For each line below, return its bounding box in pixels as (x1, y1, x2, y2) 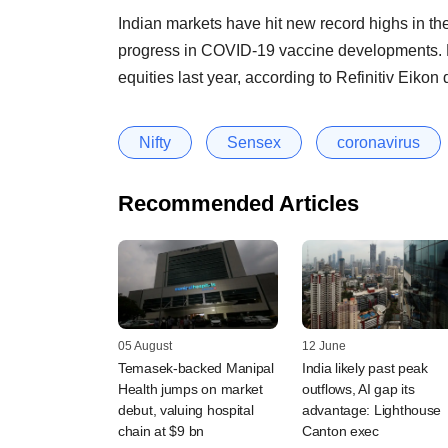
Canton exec (302, 423, 379, 440)
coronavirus (337, 133, 420, 151)
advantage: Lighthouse (302, 402, 442, 419)
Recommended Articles (118, 190, 359, 216)
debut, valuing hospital (118, 402, 254, 419)
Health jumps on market (118, 381, 263, 398)
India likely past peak (302, 360, 428, 377)
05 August (118, 339, 172, 354)
